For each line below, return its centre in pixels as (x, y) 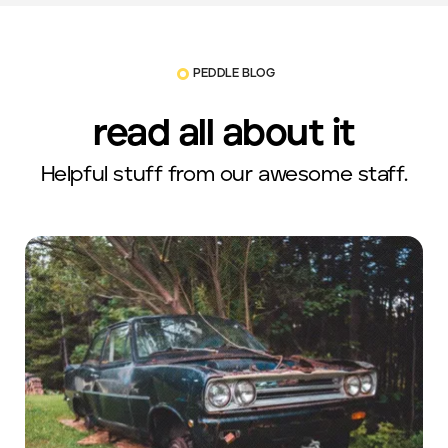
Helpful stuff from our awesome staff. (224, 174)
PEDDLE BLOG (234, 74)
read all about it (224, 134)
